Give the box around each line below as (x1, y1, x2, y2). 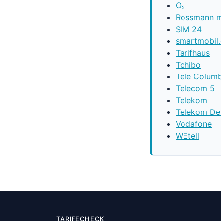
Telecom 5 (176, 83, 215, 93)
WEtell (176, 131, 199, 141)
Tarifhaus (176, 48, 210, 58)
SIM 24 (176, 24, 202, 34)
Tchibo (176, 60, 201, 70)
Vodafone (176, 119, 212, 129)
